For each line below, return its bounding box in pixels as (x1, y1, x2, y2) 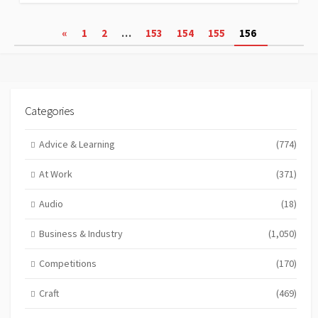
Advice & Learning (38, 137, 115, 150)
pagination (13, 43, 86, 63)
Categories (25, 103, 74, 119)
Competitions (38, 256, 97, 270)
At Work (38, 167, 72, 180)
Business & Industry (38, 226, 123, 240)
